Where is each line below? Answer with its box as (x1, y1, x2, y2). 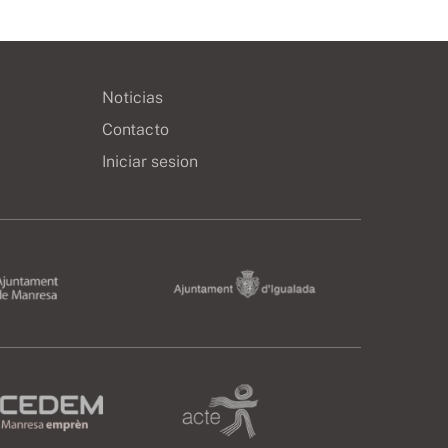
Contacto (102, 120, 170, 139)
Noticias (102, 88, 164, 107)
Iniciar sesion (102, 152, 199, 171)
